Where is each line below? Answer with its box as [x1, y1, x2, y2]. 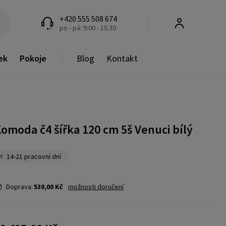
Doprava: [6, 182, 33, 192]
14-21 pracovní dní [7, 152, 61, 161]
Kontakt [106, 52, 138, 65]
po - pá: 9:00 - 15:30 [60, 23, 117, 32]
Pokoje [20, 52, 46, 65]
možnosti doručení [68, 182, 124, 192]
